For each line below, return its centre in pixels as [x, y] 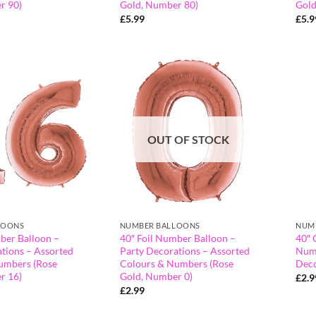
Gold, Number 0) [156, 276]
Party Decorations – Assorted [184, 251]
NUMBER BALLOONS [160, 226]
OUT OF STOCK [189, 140]
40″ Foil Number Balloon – [177, 238]
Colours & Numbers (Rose [176, 264]
